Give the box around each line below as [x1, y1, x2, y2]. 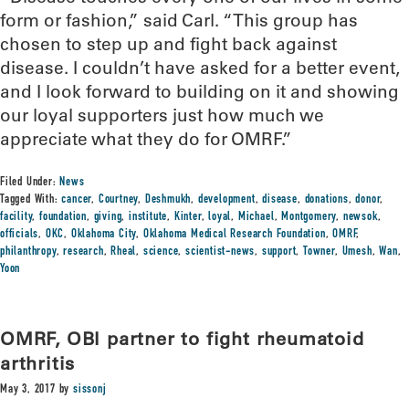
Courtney [98, 194, 139, 206]
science [142, 246, 179, 258]
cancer [61, 194, 92, 206]
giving [93, 211, 122, 224]
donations [304, 194, 349, 206]
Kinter [173, 211, 202, 224]
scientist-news [185, 246, 256, 258]
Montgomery [281, 211, 337, 224]
